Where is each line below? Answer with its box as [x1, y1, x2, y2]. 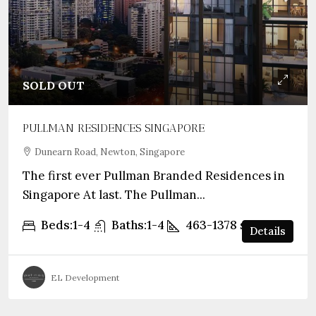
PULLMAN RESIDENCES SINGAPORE [23, 121, 208, 135]
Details [250, 224, 286, 238]
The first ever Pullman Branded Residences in [23, 168, 285, 183]
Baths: [111, 217, 147, 233]
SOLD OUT [23, 78, 85, 92]
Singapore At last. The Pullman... [23, 187, 205, 202]
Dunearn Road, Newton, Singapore [35, 146, 185, 158]
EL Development [51, 272, 119, 283]
